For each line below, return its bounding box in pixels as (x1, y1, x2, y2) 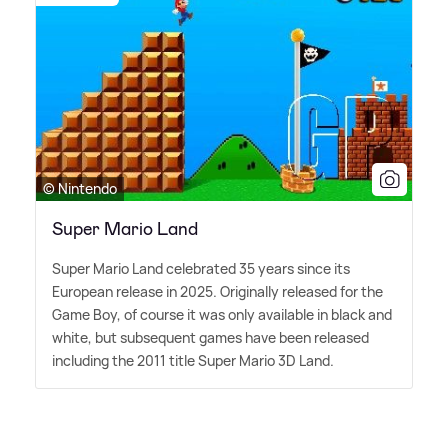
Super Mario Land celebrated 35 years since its (52, 259, 350, 279)
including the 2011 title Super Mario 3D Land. (52, 351, 334, 371)
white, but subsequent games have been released (52, 328, 369, 348)
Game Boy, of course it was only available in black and (52, 305, 392, 325)
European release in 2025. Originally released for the (52, 282, 383, 302)
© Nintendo (43, 179, 117, 199)
